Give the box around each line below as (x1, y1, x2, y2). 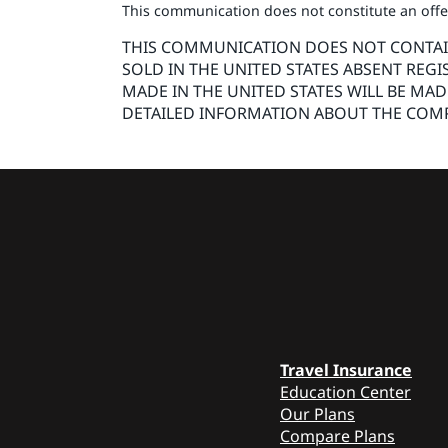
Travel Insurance (280, 358, 412, 381)
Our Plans (280, 402, 355, 425)
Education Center (280, 380, 411, 403)
